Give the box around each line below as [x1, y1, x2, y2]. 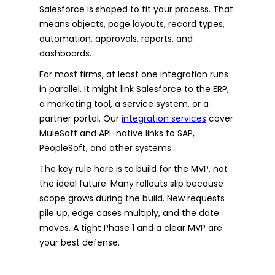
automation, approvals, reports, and [39, 32, 193, 45]
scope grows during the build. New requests [39, 192, 225, 204]
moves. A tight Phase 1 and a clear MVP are [39, 221, 222, 234]
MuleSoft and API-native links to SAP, [39, 126, 195, 139]
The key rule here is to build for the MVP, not [39, 162, 228, 175]
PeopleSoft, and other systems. [39, 141, 173, 154]
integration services [122, 112, 206, 125]
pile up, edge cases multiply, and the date [39, 206, 219, 219]
